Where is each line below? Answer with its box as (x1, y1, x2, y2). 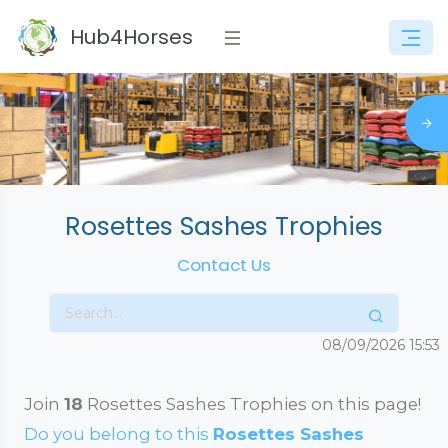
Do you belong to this (24, 424, 213, 444)
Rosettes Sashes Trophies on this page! (83, 394, 421, 414)
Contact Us (177, 253, 271, 277)
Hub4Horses (70, 23, 193, 51)
